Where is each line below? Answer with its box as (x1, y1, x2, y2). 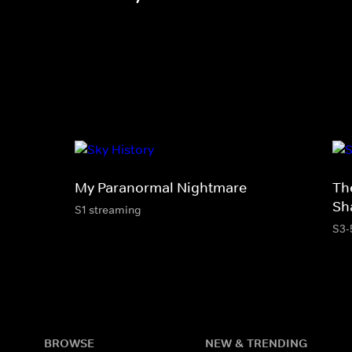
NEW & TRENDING (205, 335, 308, 350)
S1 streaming (75, 202, 141, 217)
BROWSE (44, 335, 94, 350)
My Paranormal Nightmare (75, 178, 247, 196)
